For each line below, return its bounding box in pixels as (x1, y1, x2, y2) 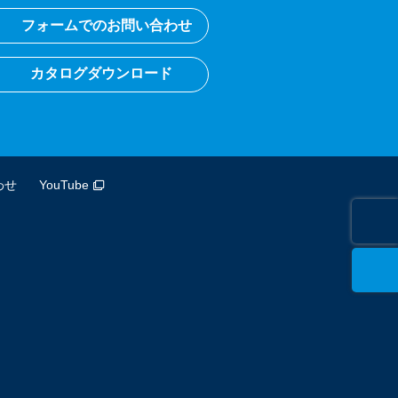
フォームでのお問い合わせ (20, 17, 192, 33)
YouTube (38, 178, 89, 192)
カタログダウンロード (29, 66, 172, 82)
